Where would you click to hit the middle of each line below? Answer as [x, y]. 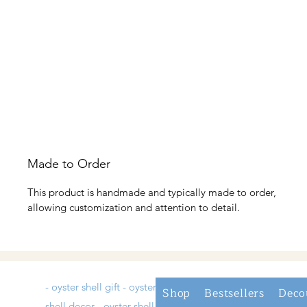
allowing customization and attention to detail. [135, 207]
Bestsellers [235, 293]
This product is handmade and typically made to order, [152, 192]
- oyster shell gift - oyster [101, 286]
